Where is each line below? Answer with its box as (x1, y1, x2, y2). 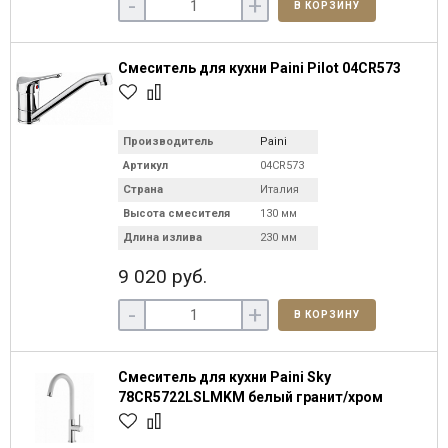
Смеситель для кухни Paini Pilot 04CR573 (118, 60, 401, 76)
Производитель (123, 135, 214, 148)
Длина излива (123, 231, 202, 244)
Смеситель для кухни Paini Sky (118, 369, 331, 385)
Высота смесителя (123, 207, 230, 220)
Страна (123, 183, 163, 196)
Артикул (123, 159, 168, 172)
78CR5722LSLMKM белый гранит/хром (118, 389, 383, 405)
